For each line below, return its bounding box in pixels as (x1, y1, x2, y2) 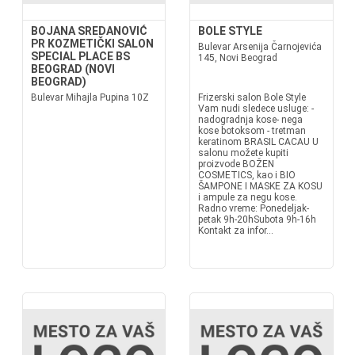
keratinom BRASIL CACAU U (198, 136, 319, 147)
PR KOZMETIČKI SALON (30, 37, 154, 50)
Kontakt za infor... (198, 225, 273, 236)
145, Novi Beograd (198, 52, 277, 63)
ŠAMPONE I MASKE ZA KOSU (198, 181, 323, 192)
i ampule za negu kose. (198, 192, 297, 203)
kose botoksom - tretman (198, 125, 306, 136)
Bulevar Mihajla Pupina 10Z (30, 92, 149, 103)
